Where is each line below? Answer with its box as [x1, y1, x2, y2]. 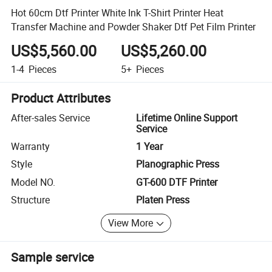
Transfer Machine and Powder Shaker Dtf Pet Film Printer [11, 19, 256, 33]
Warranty [11, 140, 50, 154]
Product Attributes [11, 89, 111, 106]
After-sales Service [11, 110, 90, 124]
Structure [11, 193, 50, 207]
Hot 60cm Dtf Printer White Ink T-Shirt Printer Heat [11, 5, 224, 19]
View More [108, 216, 154, 230]
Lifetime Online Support [136, 110, 237, 124]
